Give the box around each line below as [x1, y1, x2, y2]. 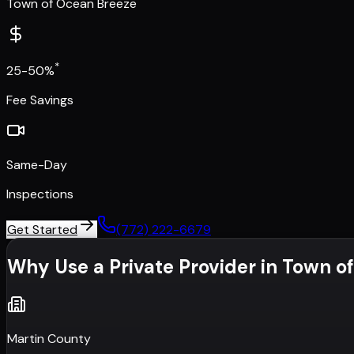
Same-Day [6, 156, 67, 174]
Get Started [7, 221, 77, 239]
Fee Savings [6, 92, 73, 109]
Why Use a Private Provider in [7, 254, 282, 280]
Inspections [6, 186, 73, 203]
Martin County [7, 330, 91, 347]
